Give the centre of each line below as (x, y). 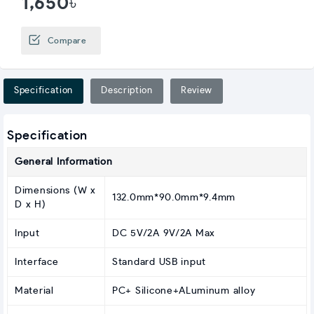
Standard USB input (159, 262)
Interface (37, 262)
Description (127, 90)
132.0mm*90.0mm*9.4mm (174, 197)
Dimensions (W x (55, 190)
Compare (67, 40)
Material (34, 291)
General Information (64, 162)
